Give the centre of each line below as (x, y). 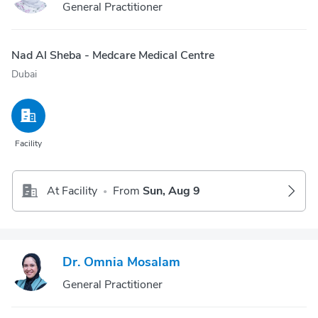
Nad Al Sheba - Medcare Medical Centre (113, 55)
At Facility (72, 191)
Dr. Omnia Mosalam (121, 262)
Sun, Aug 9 (171, 191)
